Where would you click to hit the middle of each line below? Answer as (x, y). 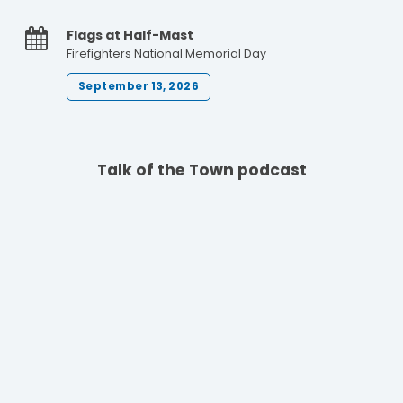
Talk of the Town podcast (201, 170)
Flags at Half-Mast (130, 35)
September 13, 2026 (139, 87)
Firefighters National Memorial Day (167, 53)
